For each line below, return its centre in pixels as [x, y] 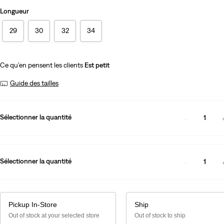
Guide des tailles [34, 83]
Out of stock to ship [160, 215]
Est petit [97, 65]
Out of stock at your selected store [54, 215]
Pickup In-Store [33, 204]
